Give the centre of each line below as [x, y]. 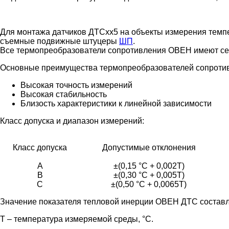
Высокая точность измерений [76, 85]
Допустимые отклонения [149, 147]
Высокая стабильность [64, 94]
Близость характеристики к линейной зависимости [116, 103]
